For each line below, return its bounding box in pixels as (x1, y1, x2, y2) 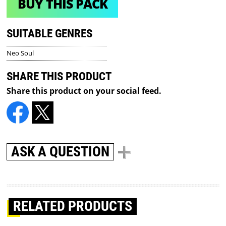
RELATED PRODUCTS (13, 198, 133, 215)
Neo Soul (7, 48, 34, 58)
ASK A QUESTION (11, 143, 110, 160)
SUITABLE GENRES (7, 26, 93, 40)
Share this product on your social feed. (7, 85, 162, 96)
